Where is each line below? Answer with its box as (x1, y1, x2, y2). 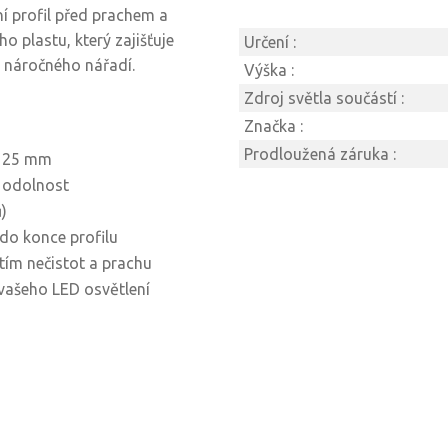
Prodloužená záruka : (244, 145, 396, 163)
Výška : (244, 61, 294, 79)
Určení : (244, 33, 296, 51)
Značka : (244, 117, 303, 135)
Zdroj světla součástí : (244, 89, 404, 107)
